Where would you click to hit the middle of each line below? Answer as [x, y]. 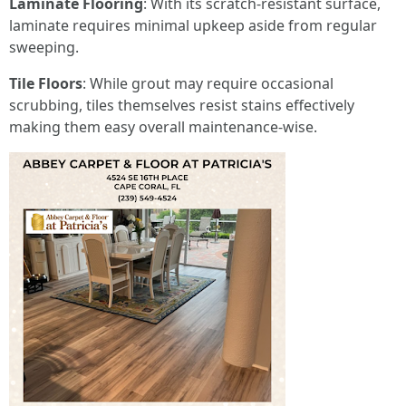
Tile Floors [46, 83]
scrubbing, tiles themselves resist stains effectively [182, 105]
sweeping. [44, 47]
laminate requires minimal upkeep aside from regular [193, 25]
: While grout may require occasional [208, 83]
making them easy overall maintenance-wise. [163, 127]
